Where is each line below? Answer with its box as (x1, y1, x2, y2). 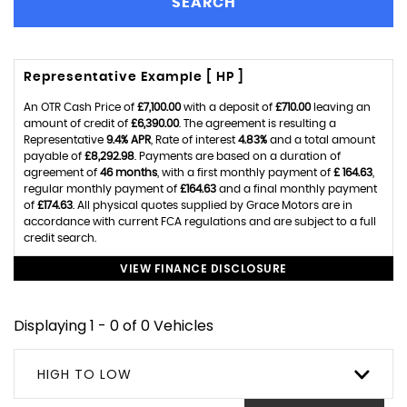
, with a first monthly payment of (157, 167, 333, 178)
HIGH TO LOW (37, 365, 132, 383)
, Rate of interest (151, 134, 238, 145)
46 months (100, 167, 157, 178)
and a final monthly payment (216, 184, 377, 194)
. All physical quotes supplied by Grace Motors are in (73, 200, 352, 211)
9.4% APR (106, 134, 151, 145)
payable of (24, 151, 84, 162)
